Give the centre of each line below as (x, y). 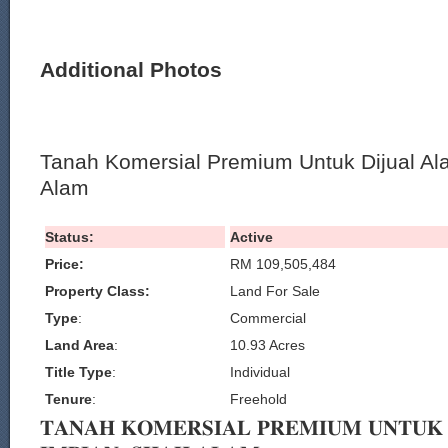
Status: (69, 237)
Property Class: (97, 291)
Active (251, 237)
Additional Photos (131, 69)
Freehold (258, 399)
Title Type (78, 372)
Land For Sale (275, 291)
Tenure (68, 399)
